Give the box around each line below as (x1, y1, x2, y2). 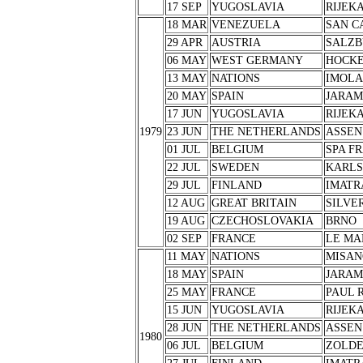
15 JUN (166, 304, 202, 316)
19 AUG (166, 215, 205, 227)
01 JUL (166, 143, 201, 156)
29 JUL (166, 179, 201, 191)
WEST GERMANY (211, 54, 303, 66)
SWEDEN (211, 161, 259, 173)
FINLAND (211, 179, 262, 191)
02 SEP (166, 233, 202, 245)
